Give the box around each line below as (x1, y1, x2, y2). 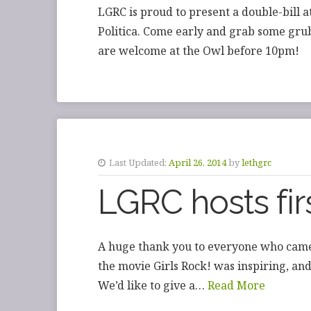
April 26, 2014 (169, 156, 227, 169)
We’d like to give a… (98, 278, 208, 294)
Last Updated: (109, 156, 167, 169)
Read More (208, 278, 266, 294)
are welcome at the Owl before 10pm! (98, 43, 300, 59)
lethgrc (242, 156, 272, 169)
